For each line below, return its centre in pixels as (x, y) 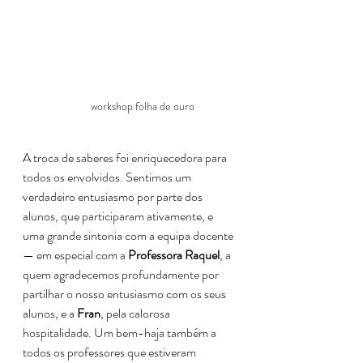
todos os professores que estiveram (111, 352)
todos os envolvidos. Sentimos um (108, 177)
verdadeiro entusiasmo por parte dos (114, 196)
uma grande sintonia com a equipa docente (129, 235)
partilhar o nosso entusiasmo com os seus (126, 293)
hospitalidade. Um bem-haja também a (121, 332)
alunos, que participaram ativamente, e (119, 216)
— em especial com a (75, 254)
